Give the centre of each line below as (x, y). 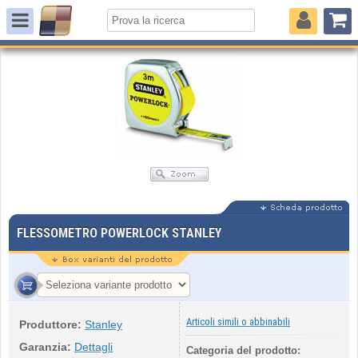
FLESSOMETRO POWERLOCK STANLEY (119, 233)
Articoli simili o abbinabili (238, 322)
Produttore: (50, 324)
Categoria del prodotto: (243, 350)
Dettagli (93, 347)
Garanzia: (45, 347)
